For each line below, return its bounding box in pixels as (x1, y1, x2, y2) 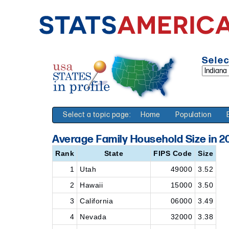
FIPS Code (153, 149, 192, 157)
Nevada (80, 213, 106, 221)
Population (175, 110, 211, 119)
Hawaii (80, 181, 103, 189)
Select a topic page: (63, 110, 130, 119)
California (80, 197, 113, 205)
